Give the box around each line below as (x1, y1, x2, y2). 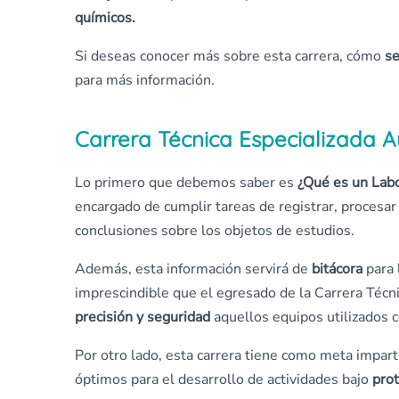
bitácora (312, 259, 362, 280)
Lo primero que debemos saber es (75, 173, 297, 193)
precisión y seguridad (75, 307, 210, 328)
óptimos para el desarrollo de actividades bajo (75, 370, 372, 390)
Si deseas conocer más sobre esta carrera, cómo (75, 46, 385, 67)
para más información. (75, 70, 215, 91)
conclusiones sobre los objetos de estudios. (75, 221, 354, 241)
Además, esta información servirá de (75, 259, 312, 280)
